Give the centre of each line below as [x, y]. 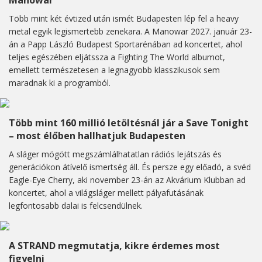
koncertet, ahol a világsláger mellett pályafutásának [106, 193]
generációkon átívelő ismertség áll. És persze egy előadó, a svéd [130, 167]
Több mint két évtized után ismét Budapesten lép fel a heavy [124, 19]
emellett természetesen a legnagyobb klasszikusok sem [114, 70]
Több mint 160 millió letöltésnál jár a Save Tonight [129, 123]
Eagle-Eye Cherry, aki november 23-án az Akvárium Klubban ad [127, 180]
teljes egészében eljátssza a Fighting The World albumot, [117, 57]
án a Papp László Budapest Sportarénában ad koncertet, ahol [125, 44]
